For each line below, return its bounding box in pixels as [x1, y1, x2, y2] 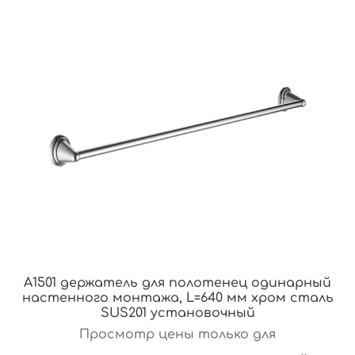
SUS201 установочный [100, 305, 255, 320]
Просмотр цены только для [79, 326, 276, 342]
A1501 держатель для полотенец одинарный [24, 275, 331, 290]
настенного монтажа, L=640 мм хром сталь [21, 290, 334, 305]
